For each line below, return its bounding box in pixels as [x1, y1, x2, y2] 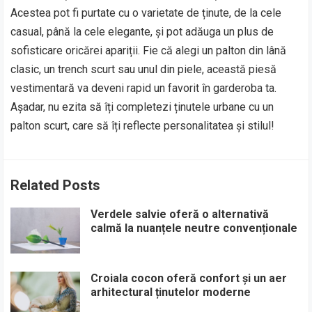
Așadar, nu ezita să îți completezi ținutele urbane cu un [10, 100, 274, 114]
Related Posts [10, 176, 101, 194]
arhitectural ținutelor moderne [91, 286, 251, 299]
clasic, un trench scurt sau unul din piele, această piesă [10, 62, 277, 76]
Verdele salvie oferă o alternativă [91, 207, 270, 221]
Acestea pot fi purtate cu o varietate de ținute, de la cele [10, 6, 282, 19]
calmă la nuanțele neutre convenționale [91, 221, 298, 235]
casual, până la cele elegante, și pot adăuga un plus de [10, 24, 274, 38]
